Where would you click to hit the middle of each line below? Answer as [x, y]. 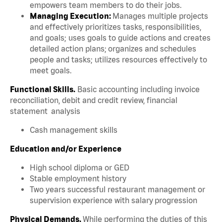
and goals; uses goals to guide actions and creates [120, 37]
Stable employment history [80, 178]
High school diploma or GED [81, 167]
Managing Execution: [71, 16]
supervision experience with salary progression [115, 200]
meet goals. [52, 70]
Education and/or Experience [68, 148]
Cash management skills [75, 130]
